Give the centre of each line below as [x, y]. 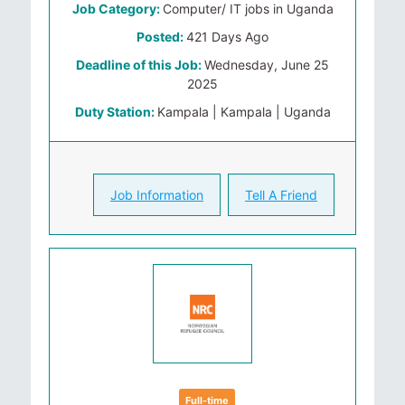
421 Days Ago [227, 37]
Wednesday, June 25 [267, 65]
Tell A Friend [281, 195]
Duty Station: [116, 112]
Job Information [157, 195]
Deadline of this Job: [140, 65]
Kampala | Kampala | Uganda [244, 112]
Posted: [161, 37]
